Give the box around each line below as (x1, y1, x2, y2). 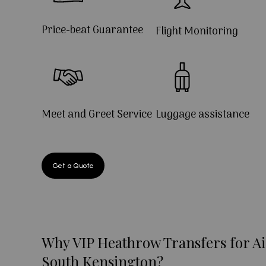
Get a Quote (52, 161, 94, 170)
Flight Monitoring (156, 23, 239, 41)
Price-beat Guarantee (42, 22, 143, 40)
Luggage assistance (156, 106, 250, 124)
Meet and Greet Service (42, 106, 152, 124)
